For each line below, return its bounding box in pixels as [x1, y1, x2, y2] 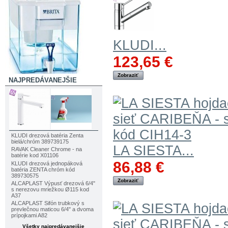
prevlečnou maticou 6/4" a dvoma [11, 206, 94, 213]
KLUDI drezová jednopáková [11, 160, 82, 166]
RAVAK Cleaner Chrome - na [11, 146, 82, 153]
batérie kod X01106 [11, 152, 59, 159]
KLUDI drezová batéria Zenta [11, 132, 83, 139]
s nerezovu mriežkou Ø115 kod [11, 186, 89, 192]
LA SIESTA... [113, 142, 194, 158]
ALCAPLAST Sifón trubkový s [11, 200, 84, 207]
